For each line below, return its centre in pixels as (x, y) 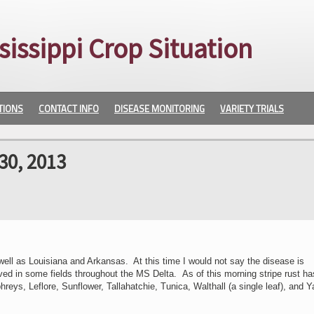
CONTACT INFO (69, 109)
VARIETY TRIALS (252, 109)
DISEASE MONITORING (159, 109)
